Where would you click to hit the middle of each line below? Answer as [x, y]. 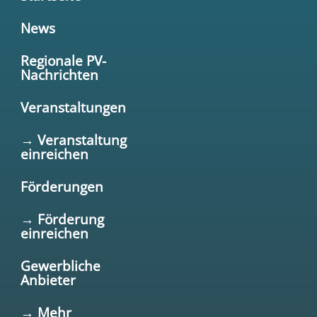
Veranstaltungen [73, 107]
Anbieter [48, 279]
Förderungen [62, 186]
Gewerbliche [60, 265]
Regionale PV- [63, 60]
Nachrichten [59, 74]
